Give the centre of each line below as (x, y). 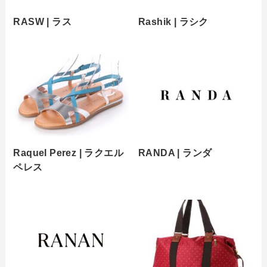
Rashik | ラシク (173, 22)
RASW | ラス (43, 22)
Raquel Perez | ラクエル (69, 152)
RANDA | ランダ (175, 152)
